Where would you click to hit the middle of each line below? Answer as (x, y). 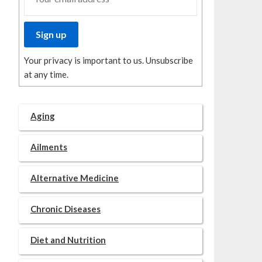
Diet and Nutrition (68, 240)
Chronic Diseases (65, 209)
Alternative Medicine (75, 178)
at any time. (46, 74)
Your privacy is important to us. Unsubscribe (108, 60)
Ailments (49, 147)
